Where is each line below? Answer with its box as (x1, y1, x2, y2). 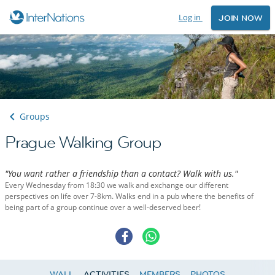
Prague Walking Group (5, 132, 161, 153)
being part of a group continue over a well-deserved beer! (5, 202, 201, 213)
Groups (20, 110, 50, 123)
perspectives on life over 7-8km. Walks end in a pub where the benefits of (5, 191, 254, 202)
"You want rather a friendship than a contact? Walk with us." (5, 168, 238, 180)
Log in (178, 12, 203, 23)
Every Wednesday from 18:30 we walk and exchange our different (5, 180, 228, 191)
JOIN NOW (218, 12, 263, 24)
